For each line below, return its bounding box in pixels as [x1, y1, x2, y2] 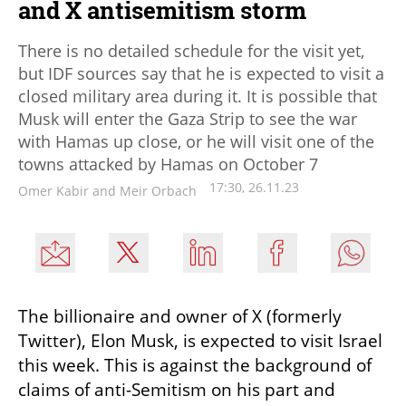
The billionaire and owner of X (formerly [18, 304, 342, 328]
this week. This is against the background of [18, 353, 372, 377]
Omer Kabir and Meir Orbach [18, 181, 197, 199]
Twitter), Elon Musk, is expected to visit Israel [18, 328, 382, 353]
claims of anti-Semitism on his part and [18, 377, 335, 401]
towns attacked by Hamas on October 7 [18, 152, 318, 175]
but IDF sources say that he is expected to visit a [18, 62, 384, 84]
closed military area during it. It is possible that [18, 84, 377, 107]
